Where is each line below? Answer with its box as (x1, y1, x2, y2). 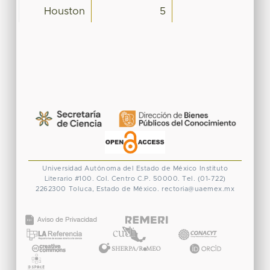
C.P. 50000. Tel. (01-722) (137, 175, 226, 182)
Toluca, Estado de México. (68, 185, 159, 192)
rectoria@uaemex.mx (162, 185, 234, 192)
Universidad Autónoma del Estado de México (42, 165, 197, 172)
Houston (43, 6, 85, 16)
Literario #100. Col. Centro (44, 175, 135, 182)
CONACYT (174, 217, 219, 227)
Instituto (199, 165, 228, 172)
